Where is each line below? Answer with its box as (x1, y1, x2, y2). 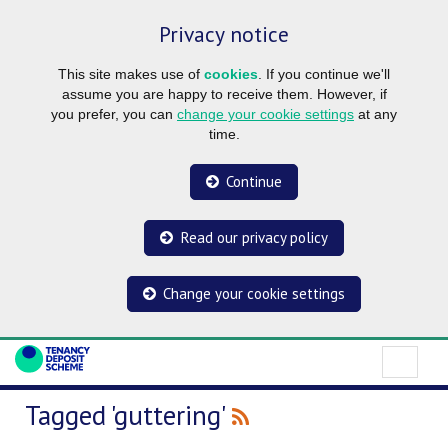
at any (354, 105, 397, 122)
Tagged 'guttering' (25, 398, 232, 433)
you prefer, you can (51, 105, 177, 122)
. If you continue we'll (258, 65, 390, 82)
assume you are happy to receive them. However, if (61, 85, 387, 102)
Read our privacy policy (180, 228, 328, 248)
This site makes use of (58, 65, 204, 82)
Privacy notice (159, 19, 289, 48)
